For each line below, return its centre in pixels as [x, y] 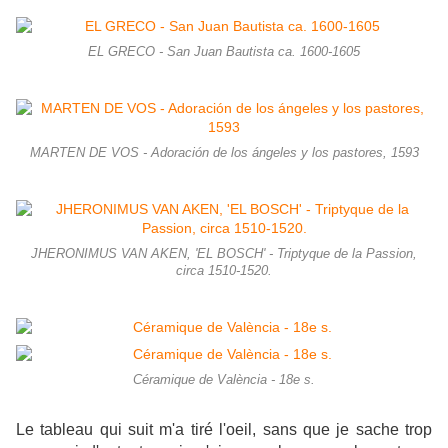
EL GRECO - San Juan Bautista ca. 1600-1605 [224, 52]
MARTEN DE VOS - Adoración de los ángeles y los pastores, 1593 [224, 153]
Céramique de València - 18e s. [224, 380]
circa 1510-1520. [224, 271]
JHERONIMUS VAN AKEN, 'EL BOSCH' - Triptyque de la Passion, [224, 254]
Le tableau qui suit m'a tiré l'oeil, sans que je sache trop [224, 430]
